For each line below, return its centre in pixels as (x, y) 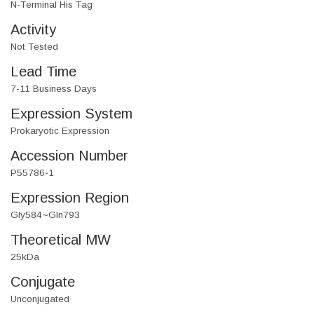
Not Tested (34, 47)
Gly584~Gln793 (45, 215)
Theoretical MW (61, 240)
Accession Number (69, 156)
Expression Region (70, 198)
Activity (33, 30)
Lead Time (43, 72)
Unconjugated (40, 299)
